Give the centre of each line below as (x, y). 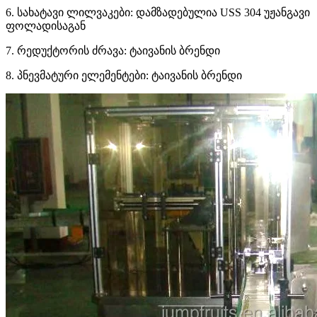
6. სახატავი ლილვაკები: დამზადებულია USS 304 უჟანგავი (158, 13)
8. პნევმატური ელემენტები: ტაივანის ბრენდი (124, 76)
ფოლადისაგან (46, 26)
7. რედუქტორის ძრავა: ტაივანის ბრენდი (113, 51)
